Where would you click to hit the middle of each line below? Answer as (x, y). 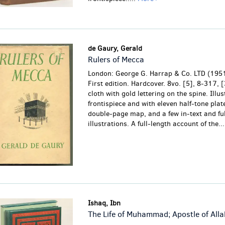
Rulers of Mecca (116, 60)
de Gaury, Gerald (115, 49)
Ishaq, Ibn (104, 203)
